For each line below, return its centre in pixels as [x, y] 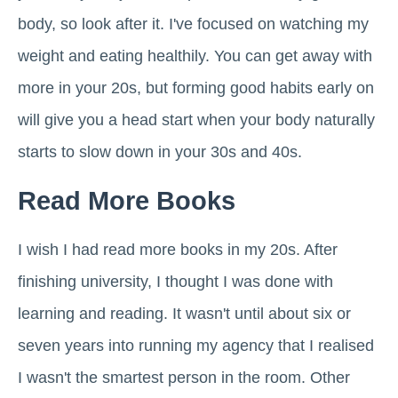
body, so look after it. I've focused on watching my [193, 24]
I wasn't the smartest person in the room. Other [184, 378]
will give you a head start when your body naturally [196, 120]
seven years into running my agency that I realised [196, 346]
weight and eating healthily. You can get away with [195, 56]
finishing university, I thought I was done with [175, 282]
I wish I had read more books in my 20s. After [178, 250]
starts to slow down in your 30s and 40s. [160, 152]
